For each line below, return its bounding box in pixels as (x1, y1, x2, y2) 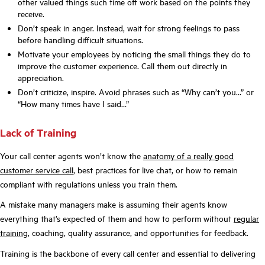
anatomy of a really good (143, 149, 234, 161)
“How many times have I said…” (18, 98, 131, 110)
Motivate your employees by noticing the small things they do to (18, 48, 251, 60)
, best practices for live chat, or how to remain (73, 163, 238, 176)
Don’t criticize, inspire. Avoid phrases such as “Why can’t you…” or (18, 86, 254, 98)
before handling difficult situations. (18, 34, 143, 46)
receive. (18, 8, 47, 20)
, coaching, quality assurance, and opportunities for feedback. (28, 227, 248, 239)
